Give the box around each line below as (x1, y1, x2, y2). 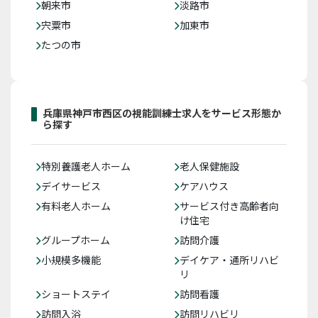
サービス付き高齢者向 (180, 199, 279, 213)
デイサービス (41, 179, 101, 193)
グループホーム (41, 233, 110, 247)
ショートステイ (41, 287, 111, 301)
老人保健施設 (180, 159, 239, 173)
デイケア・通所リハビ (180, 253, 279, 267)
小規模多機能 (41, 253, 101, 267)
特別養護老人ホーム (41, 159, 131, 173)
